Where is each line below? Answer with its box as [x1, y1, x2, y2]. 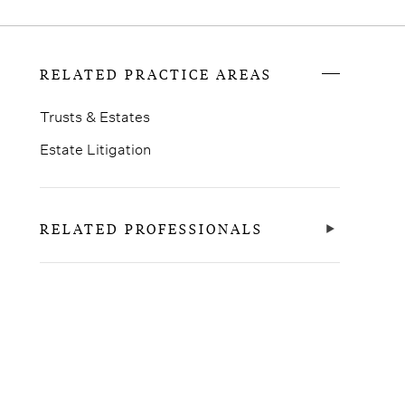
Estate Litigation [40, 139, 151, 158]
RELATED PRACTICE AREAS [40, 65, 272, 83]
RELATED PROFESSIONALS [40, 220, 263, 238]
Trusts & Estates [40, 107, 150, 126]
